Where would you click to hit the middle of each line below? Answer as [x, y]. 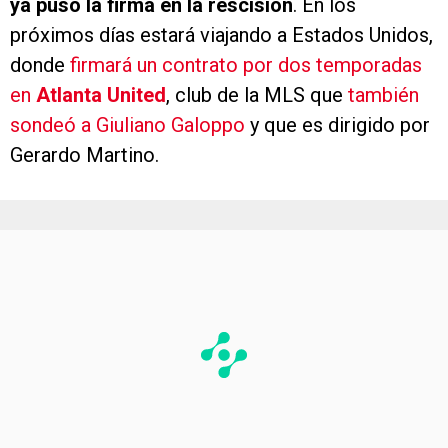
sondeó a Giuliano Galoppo [127, 55]
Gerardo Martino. [84, 85]
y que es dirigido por [337, 55]
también [383, 25]
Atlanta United [101, 25]
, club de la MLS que [257, 25]
